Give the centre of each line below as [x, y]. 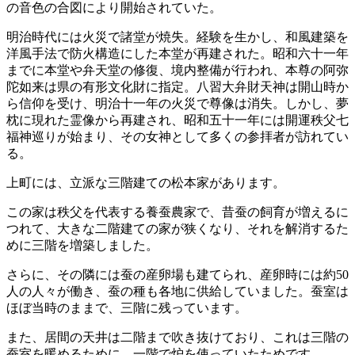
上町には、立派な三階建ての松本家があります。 [146, 183]
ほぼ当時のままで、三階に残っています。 [127, 308]
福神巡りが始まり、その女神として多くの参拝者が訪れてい [177, 137]
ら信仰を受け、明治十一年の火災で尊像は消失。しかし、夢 [177, 104]
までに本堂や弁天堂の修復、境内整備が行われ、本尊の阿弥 [177, 71]
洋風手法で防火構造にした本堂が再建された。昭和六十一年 [177, 54]
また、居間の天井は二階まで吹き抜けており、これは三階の [177, 338]
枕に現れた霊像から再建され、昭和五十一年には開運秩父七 [177, 120]
